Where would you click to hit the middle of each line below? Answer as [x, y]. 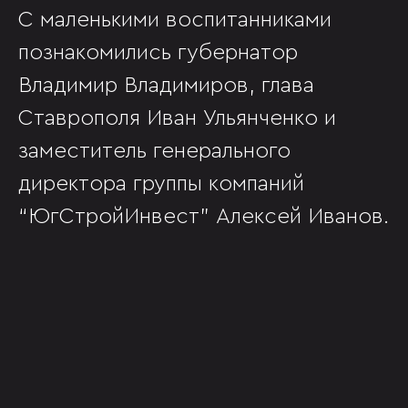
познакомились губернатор [158, 53]
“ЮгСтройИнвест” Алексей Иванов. [204, 217]
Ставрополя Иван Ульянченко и [177, 118]
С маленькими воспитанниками [175, 20]
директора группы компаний [161, 184]
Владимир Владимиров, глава [166, 86]
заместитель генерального [154, 151]
